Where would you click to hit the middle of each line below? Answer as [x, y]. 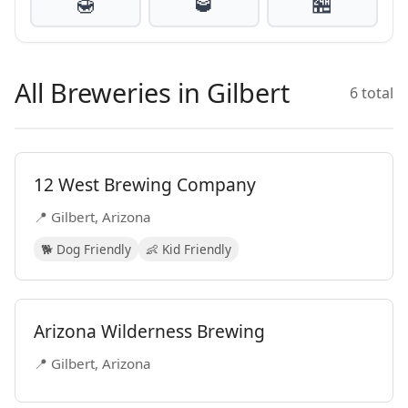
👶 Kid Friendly [189, 249]
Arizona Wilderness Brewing [149, 331]
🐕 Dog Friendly [86, 249]
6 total [372, 92]
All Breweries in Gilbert [152, 92]
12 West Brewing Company [145, 184]
